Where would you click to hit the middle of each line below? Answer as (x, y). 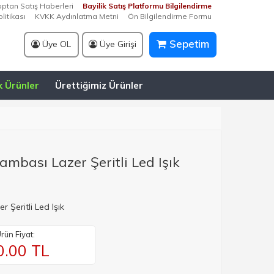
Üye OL (55, 44)
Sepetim (187, 44)
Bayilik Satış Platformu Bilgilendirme (147, 6)
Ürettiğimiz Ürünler (99, 85)
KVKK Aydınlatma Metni (77, 16)
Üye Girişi (117, 44)
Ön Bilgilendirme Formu (170, 16)
